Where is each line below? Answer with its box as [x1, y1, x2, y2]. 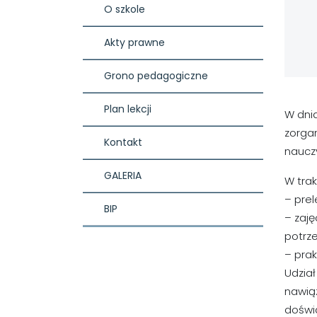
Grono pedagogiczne [104, 69, 208, 83]
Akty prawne [104, 35, 165, 50]
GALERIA [104, 168, 142, 183]
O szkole [104, 2, 145, 16]
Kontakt [104, 135, 142, 149]
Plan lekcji [104, 102, 151, 116]
